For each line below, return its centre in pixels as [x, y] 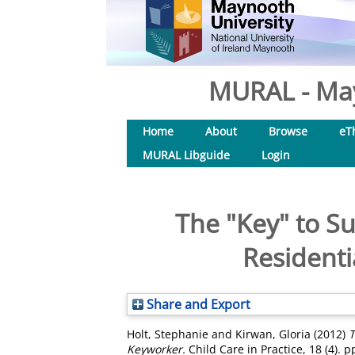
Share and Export [197, 304]
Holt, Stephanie [168, 334]
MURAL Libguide [186, 155]
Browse [288, 131]
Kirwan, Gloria [273, 334]
